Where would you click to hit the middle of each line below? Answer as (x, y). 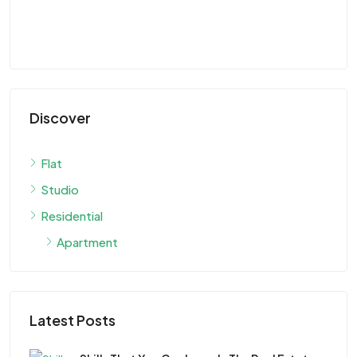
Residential (72, 215)
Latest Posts (73, 320)
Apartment (87, 241)
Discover (60, 117)
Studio (60, 189)
